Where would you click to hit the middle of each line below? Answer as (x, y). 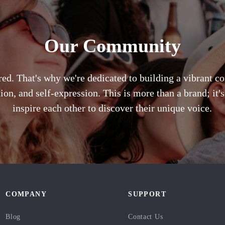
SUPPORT (147, 194)
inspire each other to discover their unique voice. (113, 108)
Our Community (113, 45)
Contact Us (146, 217)
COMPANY (26, 194)
